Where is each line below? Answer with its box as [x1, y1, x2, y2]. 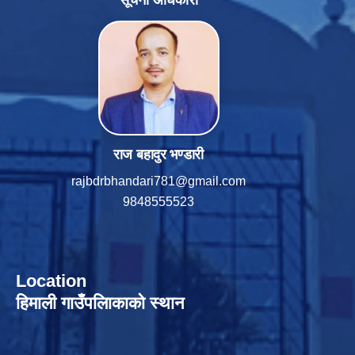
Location [16, 271, 86, 292]
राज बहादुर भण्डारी [113, 147, 204, 163]
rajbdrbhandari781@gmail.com [71, 174, 246, 189]
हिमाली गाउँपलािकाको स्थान [16, 293, 185, 314]
